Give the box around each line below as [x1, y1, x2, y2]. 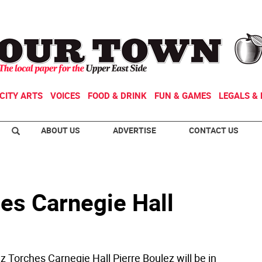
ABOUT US [41, 125, 80, 136]
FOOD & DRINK [88, 89, 147, 101]
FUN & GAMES [154, 89, 211, 101]
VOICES [50, 89, 80, 101]
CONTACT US [189, 125, 239, 136]
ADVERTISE [113, 125, 156, 136]
